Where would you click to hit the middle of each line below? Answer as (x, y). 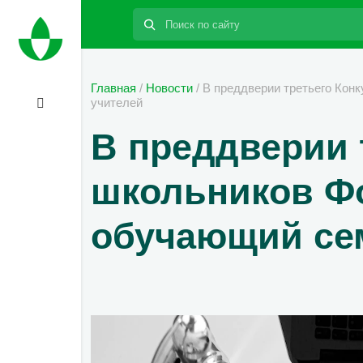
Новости (169, 88)
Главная (113, 88)
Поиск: (152, 17)
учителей (117, 102)
